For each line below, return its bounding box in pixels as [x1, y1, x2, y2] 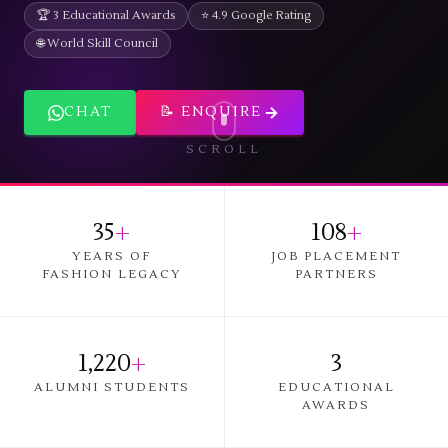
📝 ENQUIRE [160, 103, 262, 121]
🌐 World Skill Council [37, 36, 158, 51]
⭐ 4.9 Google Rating [201, 8, 311, 23]
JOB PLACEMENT [271, 249, 402, 264]
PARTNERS [294, 267, 378, 282]
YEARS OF [72, 249, 152, 264]
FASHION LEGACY [41, 267, 182, 282]
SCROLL [186, 142, 262, 157]
